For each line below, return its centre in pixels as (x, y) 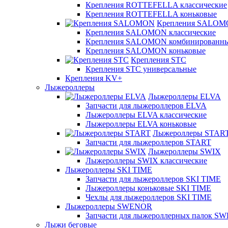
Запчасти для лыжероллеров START (148, 142)
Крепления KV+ (94, 78)
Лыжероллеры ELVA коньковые (141, 124)
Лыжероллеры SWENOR (109, 206)
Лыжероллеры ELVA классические (146, 115)
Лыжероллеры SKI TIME (109, 170)
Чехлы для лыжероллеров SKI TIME (149, 197)
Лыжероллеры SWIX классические (146, 161)
